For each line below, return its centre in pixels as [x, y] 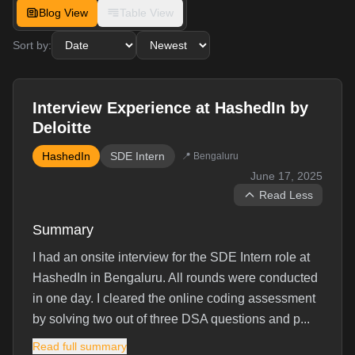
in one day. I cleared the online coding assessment [174, 298]
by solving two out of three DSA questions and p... [171, 319]
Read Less [286, 195]
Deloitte [62, 128]
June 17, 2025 [286, 176]
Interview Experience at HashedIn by [170, 108]
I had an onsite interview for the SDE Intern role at [171, 257]
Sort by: [32, 45]
